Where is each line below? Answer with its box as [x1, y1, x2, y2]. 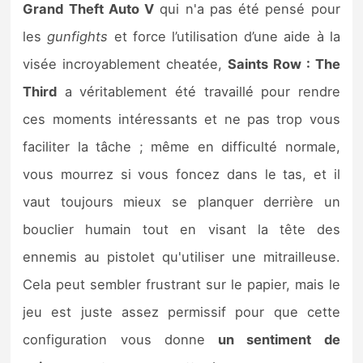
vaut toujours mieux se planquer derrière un [23, 193, 340, 210]
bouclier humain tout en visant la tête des [23, 220, 340, 237]
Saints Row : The [227, 55, 340, 72]
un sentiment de [218, 331, 340, 348]
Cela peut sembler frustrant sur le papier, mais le [23, 275, 340, 293]
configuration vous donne [23, 331, 219, 348]
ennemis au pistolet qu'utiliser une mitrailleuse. [23, 248, 340, 265]
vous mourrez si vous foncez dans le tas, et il [23, 165, 340, 182]
